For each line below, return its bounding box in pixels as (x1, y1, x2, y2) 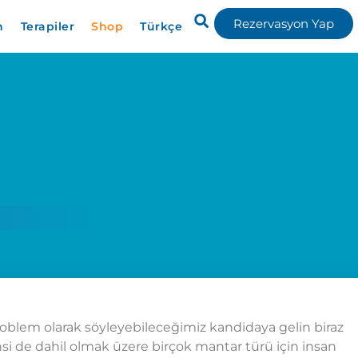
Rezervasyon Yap (233, 16, 334, 31)
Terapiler (20, 19, 74, 34)
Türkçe (140, 19, 182, 34)
